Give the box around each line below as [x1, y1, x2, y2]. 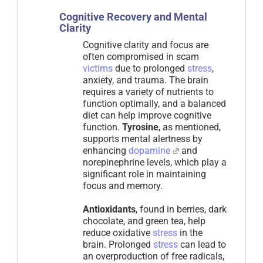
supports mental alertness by [83, 133, 203, 145]
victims [83, 63, 113, 75]
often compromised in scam [83, 51, 199, 63]
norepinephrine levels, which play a [83, 157, 227, 168]
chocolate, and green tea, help [83, 215, 205, 227]
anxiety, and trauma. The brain [83, 75, 208, 86]
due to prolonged [113, 63, 187, 75]
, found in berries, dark [136, 204, 227, 215]
